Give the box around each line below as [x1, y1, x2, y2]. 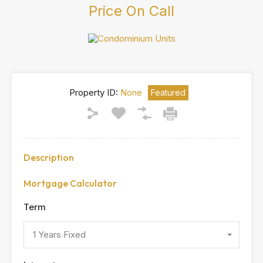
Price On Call [89, 2, 174, 19]
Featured [150, 87, 186, 97]
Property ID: [69, 87, 118, 98]
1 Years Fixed [33, 229, 86, 240]
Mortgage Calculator [23, 177, 117, 189]
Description [23, 151, 74, 163]
